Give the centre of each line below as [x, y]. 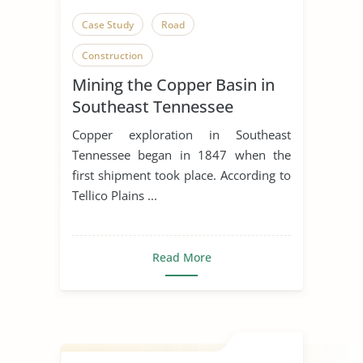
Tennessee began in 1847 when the [181, 154]
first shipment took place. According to [181, 175]
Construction [113, 55]
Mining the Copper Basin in [173, 84]
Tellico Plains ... [115, 195]
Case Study [108, 24]
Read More [181, 257]
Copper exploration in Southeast [181, 134]
